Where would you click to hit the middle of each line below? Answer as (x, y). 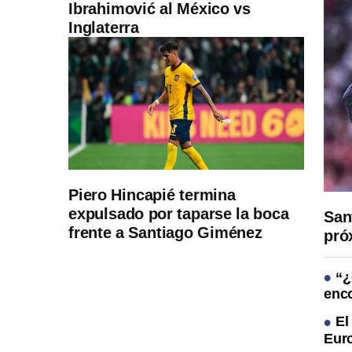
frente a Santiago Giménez (165, 233)
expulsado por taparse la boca (179, 214)
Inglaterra (104, 27)
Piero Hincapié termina (152, 195)
